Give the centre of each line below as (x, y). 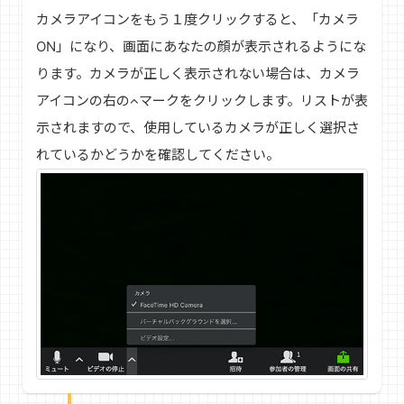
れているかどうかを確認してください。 (158, 154)
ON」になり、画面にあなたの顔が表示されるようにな (201, 46)
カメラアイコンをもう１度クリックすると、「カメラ (197, 19)
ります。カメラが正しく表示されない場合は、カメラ (198, 73)
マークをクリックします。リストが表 (253, 100)
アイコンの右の (83, 100)
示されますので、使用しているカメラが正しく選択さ (198, 127)
